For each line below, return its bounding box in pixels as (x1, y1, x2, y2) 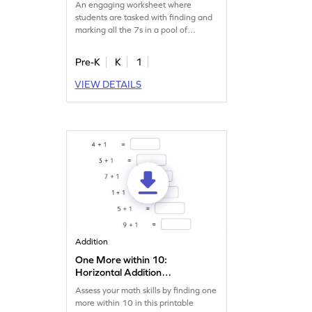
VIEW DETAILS (75, 79, 142, 91)
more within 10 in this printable (75, 298, 194, 309)
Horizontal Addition (75, 267, 162, 279)
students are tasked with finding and (75, 13, 213, 23)
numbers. (75, 38, 111, 48)
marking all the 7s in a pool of (75, 25, 188, 36)
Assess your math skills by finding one (75, 286, 217, 296)
